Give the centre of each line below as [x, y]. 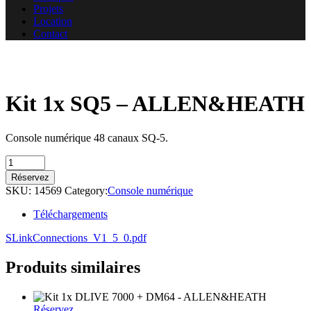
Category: [86, 190]
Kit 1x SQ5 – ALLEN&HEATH [155, 104]
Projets [48, 8]
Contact [50, 33]
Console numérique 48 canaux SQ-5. [87, 137]
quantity [23, 223]
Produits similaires [73, 267]
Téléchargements [70, 214]
